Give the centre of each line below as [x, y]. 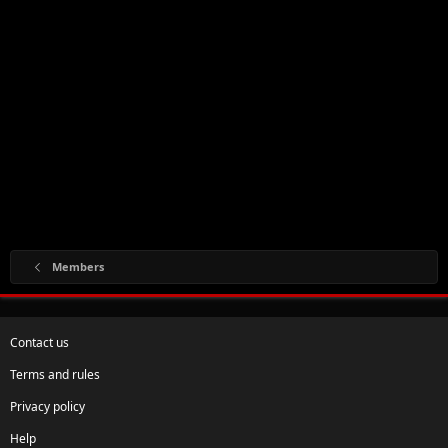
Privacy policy [47, 406]
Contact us [39, 342]
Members [77, 266]
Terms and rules [55, 374]
